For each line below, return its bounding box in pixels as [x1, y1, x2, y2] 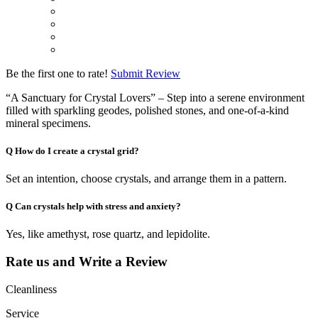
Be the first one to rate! [6, 67, 108, 79]
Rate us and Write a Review [6, 253, 168, 269]
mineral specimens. [6, 116, 91, 129]
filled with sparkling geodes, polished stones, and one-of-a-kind [6, 104, 289, 116]
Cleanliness [6, 283, 57, 295]
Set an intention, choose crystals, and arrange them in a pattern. [6, 172, 287, 185]
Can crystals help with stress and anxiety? [15, 201, 181, 212]
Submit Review [111, 67, 180, 79]
